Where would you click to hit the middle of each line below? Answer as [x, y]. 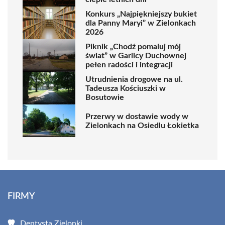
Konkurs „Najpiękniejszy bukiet [141, 14]
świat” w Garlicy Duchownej [136, 55]
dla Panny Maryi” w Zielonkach [141, 23]
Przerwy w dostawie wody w [137, 116]
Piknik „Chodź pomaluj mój [133, 46]
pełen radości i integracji [129, 65]
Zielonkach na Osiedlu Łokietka [142, 125]
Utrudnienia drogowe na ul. [134, 79]
